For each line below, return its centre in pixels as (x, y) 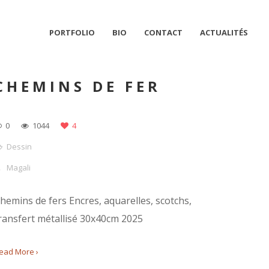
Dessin (20, 147)
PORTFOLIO (72, 32)
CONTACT (163, 32)
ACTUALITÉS (224, 32)
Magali (19, 168)
